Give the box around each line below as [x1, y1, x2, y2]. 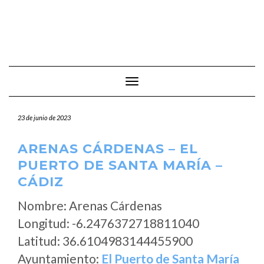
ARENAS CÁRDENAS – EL [18, 141, 198, 157]
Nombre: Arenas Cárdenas [18, 198, 162, 213]
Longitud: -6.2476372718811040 [18, 216, 199, 230]
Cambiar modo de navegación [131, 77, 239, 87]
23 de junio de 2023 [18, 114, 71, 121]
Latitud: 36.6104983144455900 [18, 233, 193, 248]
